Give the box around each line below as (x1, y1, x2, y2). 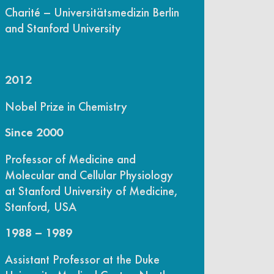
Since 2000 (5, 127, 63, 139)
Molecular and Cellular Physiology (5, 167, 173, 182)
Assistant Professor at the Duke (5, 251, 160, 267)
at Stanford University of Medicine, (5, 183, 178, 198)
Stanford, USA (5, 199, 76, 214)
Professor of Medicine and (5, 151, 136, 166)
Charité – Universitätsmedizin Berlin (5, 4, 179, 20)
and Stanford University (5, 20, 121, 35)
